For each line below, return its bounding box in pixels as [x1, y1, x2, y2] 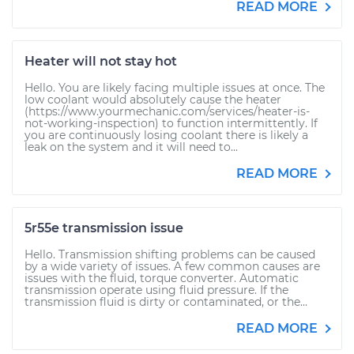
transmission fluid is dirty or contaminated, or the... [24, 295, 307, 309]
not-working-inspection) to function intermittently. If [24, 116, 318, 130]
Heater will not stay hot [24, 54, 177, 69]
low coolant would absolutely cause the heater [24, 92, 281, 107]
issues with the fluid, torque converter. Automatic [24, 271, 299, 285]
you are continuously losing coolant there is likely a [24, 128, 308, 142]
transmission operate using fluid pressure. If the [24, 283, 288, 297]
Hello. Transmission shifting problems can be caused [24, 247, 315, 262]
